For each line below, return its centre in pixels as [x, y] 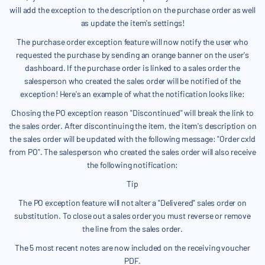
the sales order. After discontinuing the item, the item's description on [132, 126]
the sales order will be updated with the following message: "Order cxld [132, 139]
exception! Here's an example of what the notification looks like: [132, 94]
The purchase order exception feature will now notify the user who [132, 42]
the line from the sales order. [132, 229]
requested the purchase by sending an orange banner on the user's [132, 55]
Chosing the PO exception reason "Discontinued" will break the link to [132, 113]
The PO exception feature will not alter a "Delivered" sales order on [132, 203]
